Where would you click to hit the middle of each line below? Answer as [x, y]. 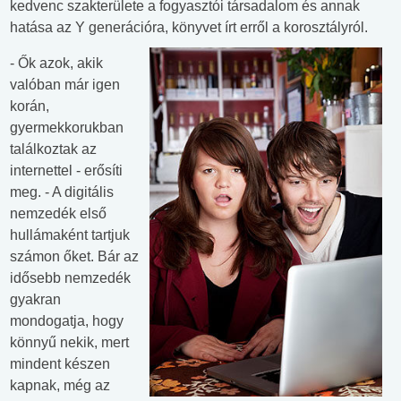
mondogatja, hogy [67, 321]
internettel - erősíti [66, 171]
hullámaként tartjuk [70, 235]
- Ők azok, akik [56, 64]
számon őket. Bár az [74, 257]
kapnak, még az [60, 386]
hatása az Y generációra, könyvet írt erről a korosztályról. [189, 28]
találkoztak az [53, 149]
